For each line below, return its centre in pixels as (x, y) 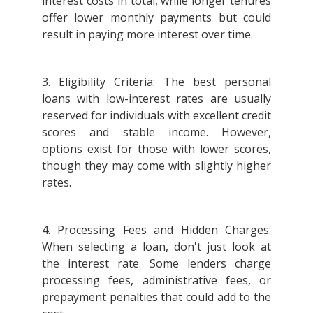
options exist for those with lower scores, (156, 148)
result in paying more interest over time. (149, 34)
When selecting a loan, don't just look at (156, 246)
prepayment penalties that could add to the (156, 297)
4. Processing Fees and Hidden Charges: (156, 230)
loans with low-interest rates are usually (156, 98)
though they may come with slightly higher (156, 165)
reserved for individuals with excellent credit (156, 115)
